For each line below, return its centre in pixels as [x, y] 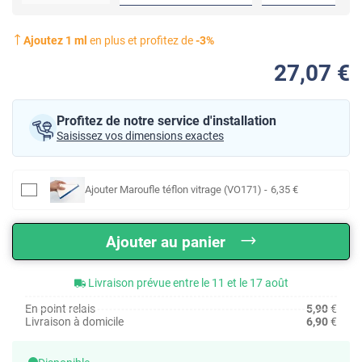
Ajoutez [44, 40]
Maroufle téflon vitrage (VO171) [190, 189]
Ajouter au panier [166, 242]
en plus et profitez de [141, 40]
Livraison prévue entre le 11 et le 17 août [188, 282]
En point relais [60, 308]
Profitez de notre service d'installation [166, 120]
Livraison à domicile [74, 321]
